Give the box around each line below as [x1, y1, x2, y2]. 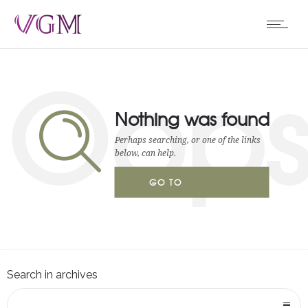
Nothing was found [114, 105, 269, 131]
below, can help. [114, 148, 176, 158]
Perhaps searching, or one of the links [114, 135, 261, 145]
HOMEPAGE [148, 206, 206, 219]
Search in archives [7, 268, 98, 281]
